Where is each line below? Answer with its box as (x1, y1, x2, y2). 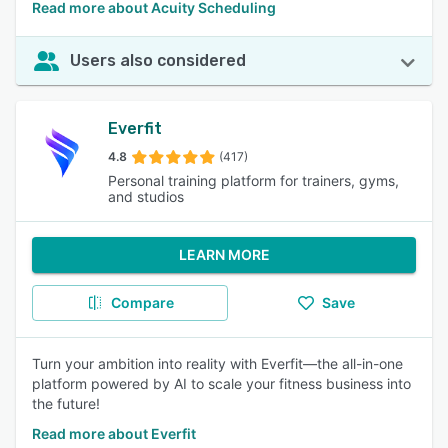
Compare (110, 294, 174, 311)
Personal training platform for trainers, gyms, (108, 172, 399, 189)
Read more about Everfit (32, 425, 196, 442)
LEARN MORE (178, 246, 270, 263)
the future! (32, 395, 100, 412)
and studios (108, 188, 184, 205)
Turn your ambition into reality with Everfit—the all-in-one (32, 355, 403, 372)
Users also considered (70, 51, 246, 70)
